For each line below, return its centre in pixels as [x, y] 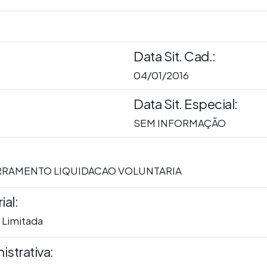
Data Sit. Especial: [186, 104]
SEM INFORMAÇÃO [180, 123]
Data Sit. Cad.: [175, 56]
